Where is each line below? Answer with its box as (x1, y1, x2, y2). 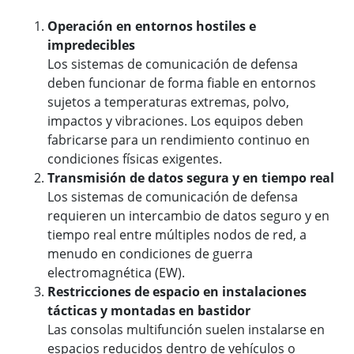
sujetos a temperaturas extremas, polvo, (47, 93, 289, 111)
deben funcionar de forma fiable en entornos (47, 74, 316, 92)
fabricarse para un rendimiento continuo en (47, 131, 310, 149)
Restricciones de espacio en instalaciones (47, 283, 307, 301)
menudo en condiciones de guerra (47, 245, 253, 263)
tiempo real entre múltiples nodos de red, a (47, 226, 307, 244)
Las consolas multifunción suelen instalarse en (47, 321, 325, 339)
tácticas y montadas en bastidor (47, 302, 250, 320)
